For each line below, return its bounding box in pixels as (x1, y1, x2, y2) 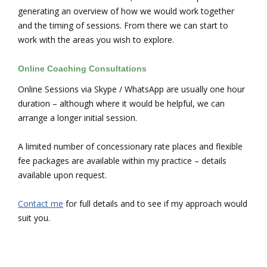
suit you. (18, 212, 50, 224)
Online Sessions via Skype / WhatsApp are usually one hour (18, 83, 245, 95)
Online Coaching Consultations (18, 63, 149, 73)
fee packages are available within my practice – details (18, 155, 226, 167)
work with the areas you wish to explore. (18, 33, 174, 45)
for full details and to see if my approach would (63, 198, 247, 210)
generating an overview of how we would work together (18, 5, 234, 17)
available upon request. (18, 169, 107, 181)
